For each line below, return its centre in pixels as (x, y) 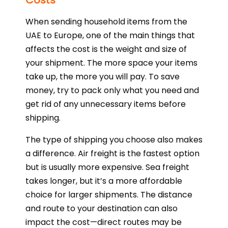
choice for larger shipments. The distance (109, 195)
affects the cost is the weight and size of (106, 49)
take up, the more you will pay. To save (103, 77)
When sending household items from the (106, 22)
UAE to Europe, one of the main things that (110, 36)
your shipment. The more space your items (111, 63)
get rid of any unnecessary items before (106, 104)
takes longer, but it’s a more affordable (104, 181)
